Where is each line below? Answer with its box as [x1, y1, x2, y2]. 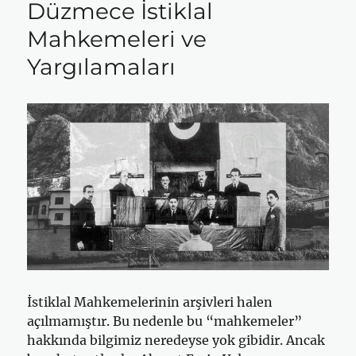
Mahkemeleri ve [27, 25, 207, 53]
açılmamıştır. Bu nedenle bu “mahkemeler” [27, 313, 303, 330]
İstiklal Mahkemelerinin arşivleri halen [27, 294, 273, 311]
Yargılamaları [27, 53, 176, 81]
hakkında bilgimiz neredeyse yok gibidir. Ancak [27, 332, 326, 349]
